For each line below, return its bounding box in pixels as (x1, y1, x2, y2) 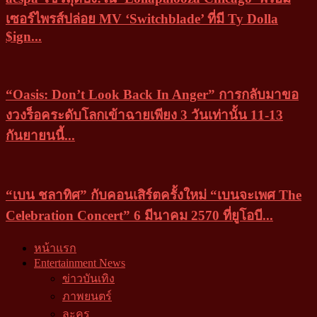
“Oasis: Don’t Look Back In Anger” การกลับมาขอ (6, 86, 299, 102)
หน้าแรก (34, 242, 76, 255)
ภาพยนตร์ (62, 290, 112, 303)
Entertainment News (34, 257, 125, 270)
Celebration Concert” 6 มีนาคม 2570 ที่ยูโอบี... (6, 208, 273, 224)
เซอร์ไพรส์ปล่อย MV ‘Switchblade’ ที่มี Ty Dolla (6, 11, 278, 27)
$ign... (6, 29, 42, 45)
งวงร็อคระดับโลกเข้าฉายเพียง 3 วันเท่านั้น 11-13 (6, 107, 283, 122)
